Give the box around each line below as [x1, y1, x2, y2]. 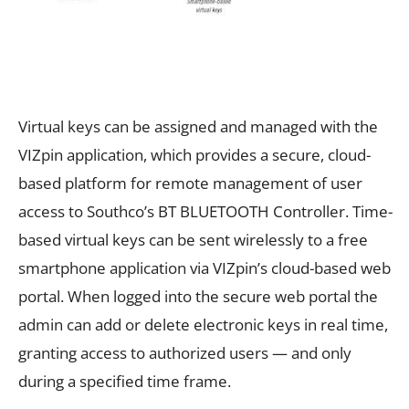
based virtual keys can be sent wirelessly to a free [18, 229, 368, 251]
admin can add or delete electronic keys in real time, [18, 314, 388, 336]
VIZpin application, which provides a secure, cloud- [18, 144, 371, 166]
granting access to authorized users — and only [18, 342, 351, 364]
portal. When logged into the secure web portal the [18, 286, 378, 308]
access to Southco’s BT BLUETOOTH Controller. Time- [18, 201, 393, 223]
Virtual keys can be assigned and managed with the [18, 116, 378, 138]
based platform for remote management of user [18, 173, 362, 194]
